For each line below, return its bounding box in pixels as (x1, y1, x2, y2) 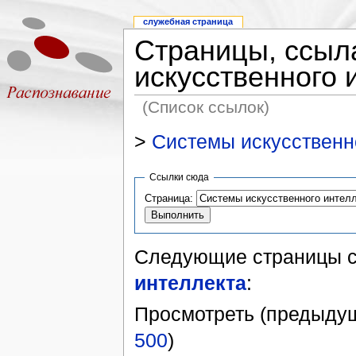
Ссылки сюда (149, 171, 210, 183)
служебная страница (143, 17, 234, 27)
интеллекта (133, 271, 246, 294)
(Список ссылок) (142, 97, 270, 116)
